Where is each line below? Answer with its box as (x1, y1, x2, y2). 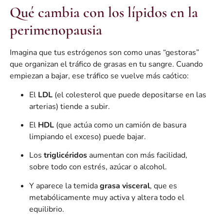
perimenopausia (10, 21, 102, 39)
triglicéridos (44, 150, 87, 161)
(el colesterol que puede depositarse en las (53, 89, 206, 100)
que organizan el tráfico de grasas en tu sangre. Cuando (10, 59, 203, 70)
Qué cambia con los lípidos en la (10, 3, 198, 22)
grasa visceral (100, 180, 150, 191)
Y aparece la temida (29, 180, 100, 191)
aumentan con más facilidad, (87, 150, 187, 161)
